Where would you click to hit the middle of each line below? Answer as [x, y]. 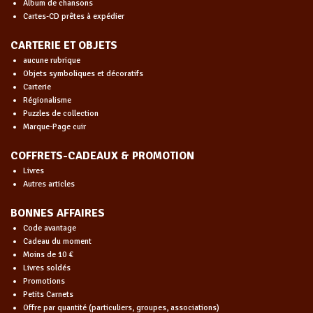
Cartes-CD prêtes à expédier [73, 16]
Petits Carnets [48, 294]
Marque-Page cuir [54, 126]
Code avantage [49, 228]
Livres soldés [46, 268]
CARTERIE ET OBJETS [64, 45]
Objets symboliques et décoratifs [83, 73]
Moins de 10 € [48, 254]
